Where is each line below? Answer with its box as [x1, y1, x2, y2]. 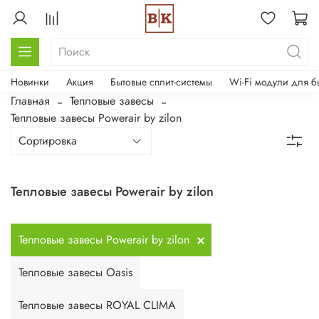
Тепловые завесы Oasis [19, 263, 132, 281]
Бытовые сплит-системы [110, 74, 212, 89]
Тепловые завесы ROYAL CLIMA [19, 296, 176, 313]
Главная [11, 92, 50, 109]
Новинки [11, 74, 49, 89]
